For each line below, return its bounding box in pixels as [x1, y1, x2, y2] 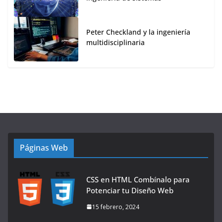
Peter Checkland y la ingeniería [86, 27, 190, 37]
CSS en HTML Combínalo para [86, 174, 190, 184]
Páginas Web [20, 142, 68, 153]
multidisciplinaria [86, 37, 145, 47]
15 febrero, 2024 [92, 202, 139, 211]
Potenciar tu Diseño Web [86, 185, 173, 195]
